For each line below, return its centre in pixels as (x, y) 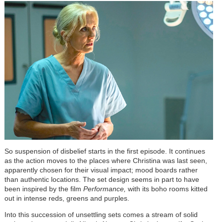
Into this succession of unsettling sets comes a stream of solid (101, 214)
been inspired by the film (44, 189)
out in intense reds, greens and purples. (67, 198)
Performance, (105, 189)
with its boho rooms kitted (167, 189)
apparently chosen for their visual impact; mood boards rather (101, 170)
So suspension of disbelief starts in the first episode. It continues (105, 151)
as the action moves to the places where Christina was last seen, (106, 160)
